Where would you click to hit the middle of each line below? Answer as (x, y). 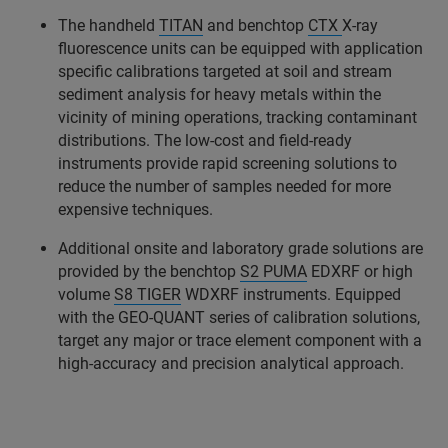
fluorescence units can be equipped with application (240, 48)
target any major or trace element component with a (240, 340)
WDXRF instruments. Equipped (291, 294)
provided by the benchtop (149, 271)
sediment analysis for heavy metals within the (219, 94)
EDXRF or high (360, 271)
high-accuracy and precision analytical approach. (233, 363)
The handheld (108, 25)
